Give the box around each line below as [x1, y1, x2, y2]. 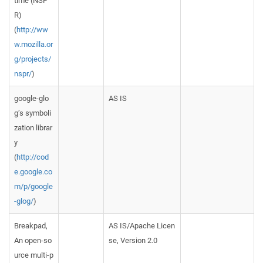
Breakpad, [14, 221, 48, 230]
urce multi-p [14, 251, 53, 259]
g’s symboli [14, 109, 51, 117]
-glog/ [14, 197, 33, 205]
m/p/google [14, 182, 53, 191]
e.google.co [14, 167, 52, 176]
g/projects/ [14, 55, 51, 63]
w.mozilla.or [14, 40, 53, 49]
